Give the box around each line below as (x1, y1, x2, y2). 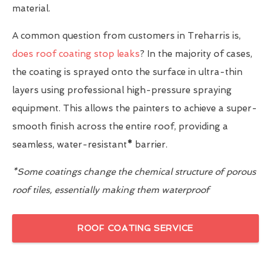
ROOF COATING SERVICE (77, 223, 194, 233)
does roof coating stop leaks (12, 48, 140, 60)
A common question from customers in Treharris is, (12, 30, 241, 42)
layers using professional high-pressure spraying (12, 85, 232, 96)
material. (12, 3, 50, 15)
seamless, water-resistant (12, 139, 127, 151)
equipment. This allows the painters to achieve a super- (12, 103, 257, 114)
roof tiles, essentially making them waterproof (12, 184, 209, 196)
